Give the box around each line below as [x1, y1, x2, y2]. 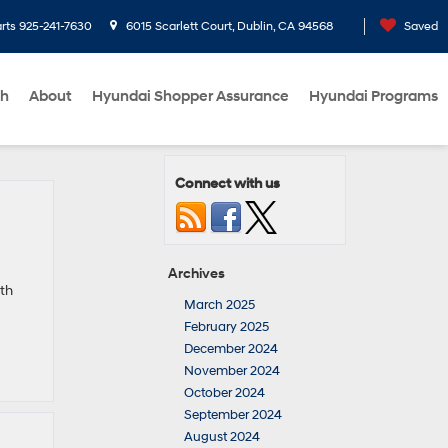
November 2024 [184, 363, 280, 379]
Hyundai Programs [309, 87, 438, 106]
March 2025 [184, 297, 255, 313]
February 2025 [184, 319, 269, 335]
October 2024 [184, 385, 265, 401]
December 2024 [184, 341, 278, 357]
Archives [168, 265, 225, 282]
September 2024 [184, 407, 282, 423]
